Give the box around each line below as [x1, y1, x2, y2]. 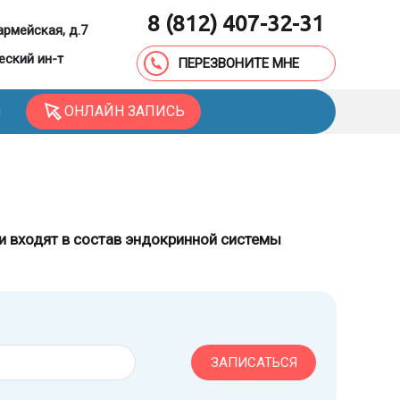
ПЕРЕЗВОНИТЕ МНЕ [177, 54, 299, 71]
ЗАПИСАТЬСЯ [210, 354, 297, 371]
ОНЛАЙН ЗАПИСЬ [64, 103, 185, 120]
